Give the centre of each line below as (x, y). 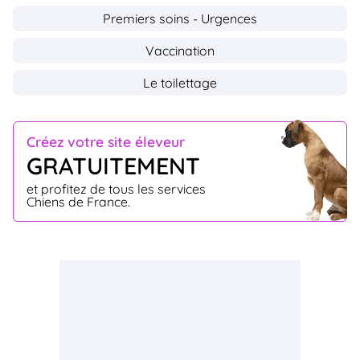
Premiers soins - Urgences (180, 18)
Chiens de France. (78, 201)
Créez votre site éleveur (106, 141)
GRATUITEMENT (113, 165)
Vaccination (180, 50)
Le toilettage (180, 82)
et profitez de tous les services (116, 188)
